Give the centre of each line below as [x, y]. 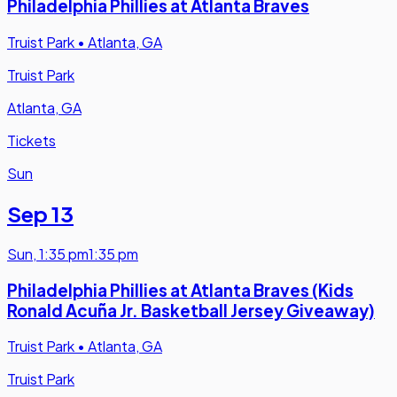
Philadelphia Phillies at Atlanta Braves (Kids [180, 290]
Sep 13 [40, 213]
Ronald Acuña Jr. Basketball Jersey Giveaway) [191, 310]
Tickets [31, 141]
